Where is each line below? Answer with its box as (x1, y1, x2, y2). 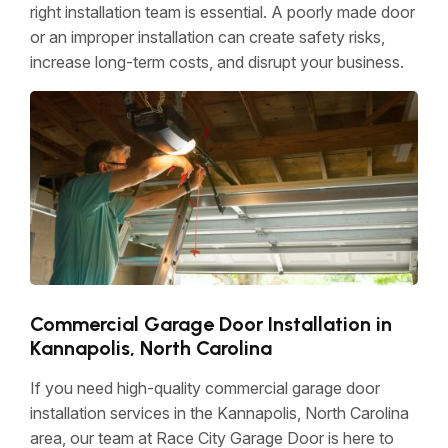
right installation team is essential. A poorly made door (30, 2, 415, 22)
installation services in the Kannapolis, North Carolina (30, 402, 409, 423)
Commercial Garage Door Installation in (30, 311, 392, 336)
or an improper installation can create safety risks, (30, 27, 385, 47)
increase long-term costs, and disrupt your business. (30, 52, 404, 72)
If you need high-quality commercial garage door (30, 377, 380, 398)
